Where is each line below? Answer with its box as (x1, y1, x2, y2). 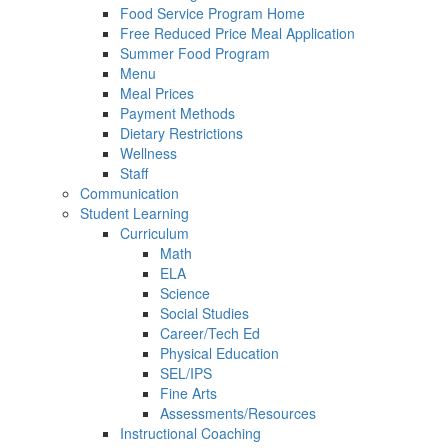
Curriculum (120, 223, 189, 243)
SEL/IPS (160, 363, 212, 383)
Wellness (120, 143, 177, 163)
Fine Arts (160, 383, 217, 403)
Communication (80, 183, 179, 203)
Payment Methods (120, 103, 235, 123)
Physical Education (160, 343, 279, 363)
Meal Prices (120, 83, 194, 103)
